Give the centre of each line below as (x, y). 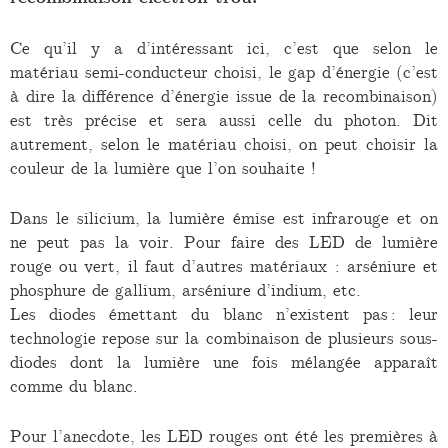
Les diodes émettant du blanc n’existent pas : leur (224, 313)
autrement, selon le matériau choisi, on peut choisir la (224, 144)
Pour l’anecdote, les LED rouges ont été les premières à (224, 435)
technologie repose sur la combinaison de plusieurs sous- (224, 337)
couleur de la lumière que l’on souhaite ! (163, 168)
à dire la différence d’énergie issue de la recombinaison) (224, 96)
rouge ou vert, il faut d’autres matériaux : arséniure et (224, 265)
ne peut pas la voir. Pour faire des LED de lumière (224, 241)
